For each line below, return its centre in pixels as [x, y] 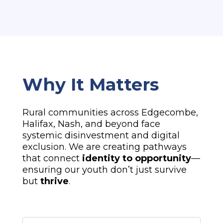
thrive [54, 181]
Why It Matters [90, 85]
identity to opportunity [136, 159]
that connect [52, 159]
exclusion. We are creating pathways [104, 147]
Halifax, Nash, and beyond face [91, 124]
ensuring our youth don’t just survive [104, 170]
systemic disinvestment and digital [101, 136]
